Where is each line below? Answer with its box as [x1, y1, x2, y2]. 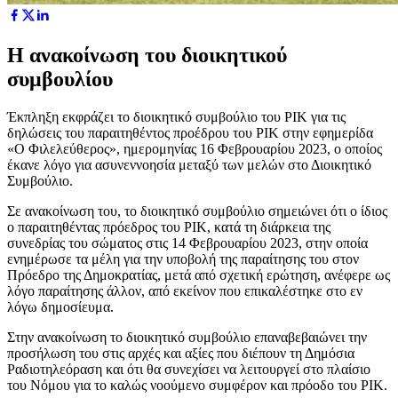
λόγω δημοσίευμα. [7, 298, 114, 314]
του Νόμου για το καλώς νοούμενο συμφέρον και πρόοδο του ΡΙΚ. [7, 377, 387, 393]
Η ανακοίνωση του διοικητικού [7, 43, 287, 67]
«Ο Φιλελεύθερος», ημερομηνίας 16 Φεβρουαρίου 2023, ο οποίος [7, 140, 382, 156]
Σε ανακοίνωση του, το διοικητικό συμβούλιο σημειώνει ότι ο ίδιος [7, 203, 387, 219]
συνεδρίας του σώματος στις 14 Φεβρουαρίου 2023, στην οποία [7, 235, 368, 251]
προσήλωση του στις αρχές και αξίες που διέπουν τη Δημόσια [7, 345, 354, 361]
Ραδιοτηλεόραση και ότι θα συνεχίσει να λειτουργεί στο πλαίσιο [7, 361, 370, 377]
